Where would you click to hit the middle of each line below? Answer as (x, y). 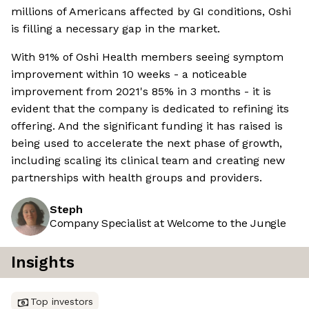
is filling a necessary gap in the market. (116, 29)
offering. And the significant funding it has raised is (147, 126)
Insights (43, 263)
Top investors (62, 302)
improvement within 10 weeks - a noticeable (129, 74)
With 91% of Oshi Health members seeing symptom (147, 57)
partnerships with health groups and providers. (137, 178)
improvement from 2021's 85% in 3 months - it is (141, 92)
